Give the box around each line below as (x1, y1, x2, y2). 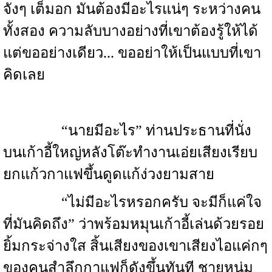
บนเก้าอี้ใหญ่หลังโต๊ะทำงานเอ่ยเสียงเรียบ (3, 144, 257, 160)
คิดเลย (3, 67, 45, 83)
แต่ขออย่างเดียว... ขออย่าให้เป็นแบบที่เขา (3, 45, 261, 61)
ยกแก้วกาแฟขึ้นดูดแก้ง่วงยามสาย (3, 166, 214, 182)
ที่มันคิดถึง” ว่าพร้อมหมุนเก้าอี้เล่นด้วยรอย (3, 216, 264, 232)
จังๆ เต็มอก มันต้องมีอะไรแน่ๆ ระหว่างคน (3, 1, 260, 17)
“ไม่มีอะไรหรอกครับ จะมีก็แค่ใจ (3, 194, 262, 210)
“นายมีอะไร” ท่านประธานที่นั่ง (3, 123, 251, 138)
